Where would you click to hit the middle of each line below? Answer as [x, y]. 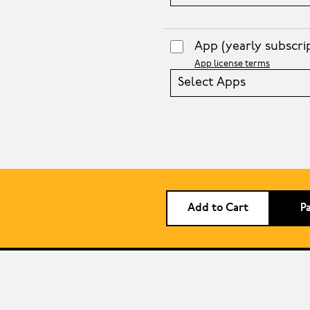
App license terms [232, 64]
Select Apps [212, 83]
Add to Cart [218, 209]
